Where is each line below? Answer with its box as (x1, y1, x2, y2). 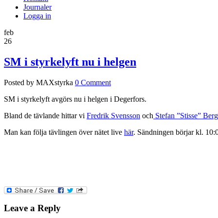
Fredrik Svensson (87, 111, 140, 120)
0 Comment (75, 78, 111, 87)
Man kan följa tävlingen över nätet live (4, 127, 124, 136)
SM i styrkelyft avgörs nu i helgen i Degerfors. (4, 94, 146, 103)
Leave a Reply (4, 203, 61, 214)
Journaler (23, 2, 52, 11)
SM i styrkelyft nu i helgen (4, 55, 136, 68)
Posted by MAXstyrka (4, 78, 73, 87)
